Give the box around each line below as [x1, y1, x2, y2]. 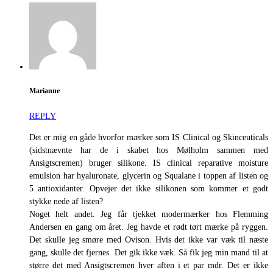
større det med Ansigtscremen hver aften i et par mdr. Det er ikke [29, 260, 268, 270]
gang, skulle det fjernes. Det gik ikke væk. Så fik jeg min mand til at [29, 247, 268, 257]
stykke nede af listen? [29, 196, 103, 206]
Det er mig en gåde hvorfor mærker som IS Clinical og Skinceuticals [29, 132, 268, 142]
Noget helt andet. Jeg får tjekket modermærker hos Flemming [29, 209, 268, 219]
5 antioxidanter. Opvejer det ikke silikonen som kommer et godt [29, 183, 268, 193]
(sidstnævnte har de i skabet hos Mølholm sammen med [29, 145, 268, 155]
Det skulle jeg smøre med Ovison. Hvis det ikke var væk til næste [29, 235, 268, 244]
